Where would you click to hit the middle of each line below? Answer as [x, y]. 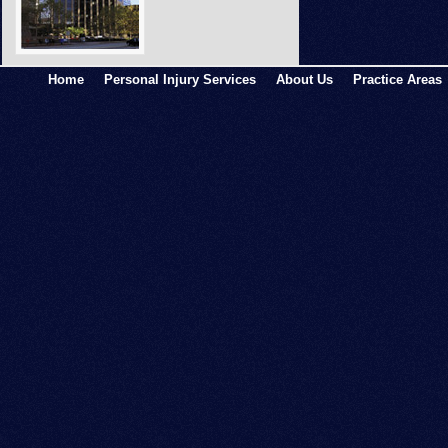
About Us [304, 80]
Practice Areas [397, 80]
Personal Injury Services [180, 80]
